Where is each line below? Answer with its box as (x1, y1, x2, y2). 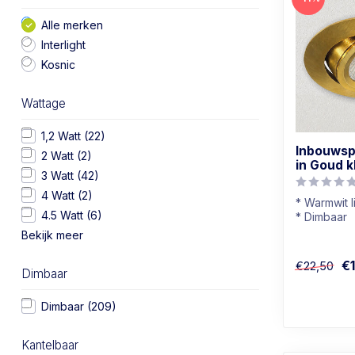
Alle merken (41, 18, 103, 32)
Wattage (21, 96, 66, 111)
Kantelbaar (21, 338, 78, 353)
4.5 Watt (41, 208, 86, 222)
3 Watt (41, 169, 77, 182)
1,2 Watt (41, 129, 84, 143)
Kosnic (41, 58, 75, 71)
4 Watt (41, 189, 78, 202)
